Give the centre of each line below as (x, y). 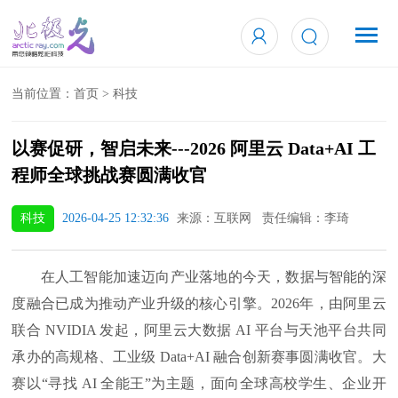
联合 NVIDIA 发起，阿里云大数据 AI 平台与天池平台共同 (199, 330)
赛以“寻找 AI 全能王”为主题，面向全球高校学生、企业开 (199, 383)
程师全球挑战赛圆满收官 (110, 175)
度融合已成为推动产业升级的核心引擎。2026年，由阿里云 (199, 303)
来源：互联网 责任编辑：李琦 (263, 218)
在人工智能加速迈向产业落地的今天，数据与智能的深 (199, 277)
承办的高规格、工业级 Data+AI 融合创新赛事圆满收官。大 (199, 357)
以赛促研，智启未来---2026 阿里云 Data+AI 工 (194, 148)
